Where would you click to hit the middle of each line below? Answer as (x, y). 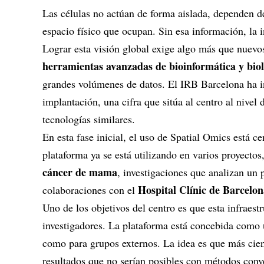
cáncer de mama (80, 172)
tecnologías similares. (89, 119)
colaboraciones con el (90, 190)
